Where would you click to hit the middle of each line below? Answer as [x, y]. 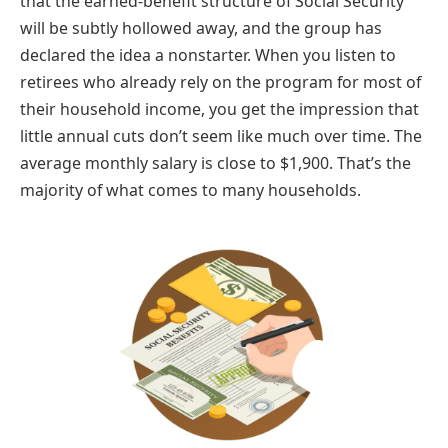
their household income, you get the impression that [219, 108]
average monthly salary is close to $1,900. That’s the [215, 162]
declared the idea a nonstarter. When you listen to [208, 54]
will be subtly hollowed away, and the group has [201, 27]
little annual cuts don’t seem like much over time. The [221, 135]
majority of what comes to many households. [190, 189]
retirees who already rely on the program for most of [220, 81]
